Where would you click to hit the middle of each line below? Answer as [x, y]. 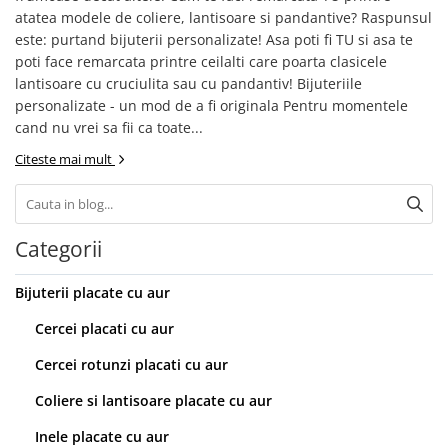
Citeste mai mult [65, 159]
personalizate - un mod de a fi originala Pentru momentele [211, 105]
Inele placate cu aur [102, 436]
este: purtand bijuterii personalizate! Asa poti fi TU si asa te [214, 39]
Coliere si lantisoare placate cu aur [153, 400]
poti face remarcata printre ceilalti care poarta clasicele [201, 61]
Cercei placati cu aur [104, 328]
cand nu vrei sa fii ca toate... [109, 127]
